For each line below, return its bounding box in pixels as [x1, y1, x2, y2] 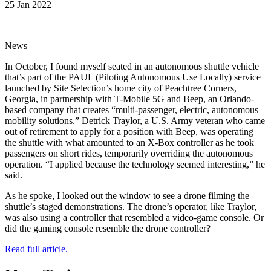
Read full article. [5, 243, 68, 254]
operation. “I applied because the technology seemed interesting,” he [5, 158, 265, 169]
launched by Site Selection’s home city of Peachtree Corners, [5, 82, 237, 93]
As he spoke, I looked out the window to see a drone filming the [5, 190, 249, 201]
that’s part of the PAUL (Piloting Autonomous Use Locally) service [5, 71, 261, 82]
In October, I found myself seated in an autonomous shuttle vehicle [5, 60, 259, 71]
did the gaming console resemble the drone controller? [5, 223, 211, 233]
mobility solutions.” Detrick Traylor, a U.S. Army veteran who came [5, 115, 265, 126]
